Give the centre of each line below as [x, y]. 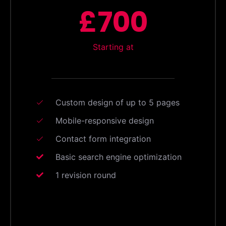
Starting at [113, 47]
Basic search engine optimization [118, 157]
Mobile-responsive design [104, 120]
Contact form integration [103, 138]
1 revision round [86, 175]
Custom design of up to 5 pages [117, 102]
